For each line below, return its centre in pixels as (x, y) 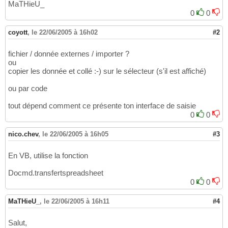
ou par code (28, 89)
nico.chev (23, 134)
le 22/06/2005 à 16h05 (75, 134)
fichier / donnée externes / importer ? (69, 54)
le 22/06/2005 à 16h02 (65, 33)
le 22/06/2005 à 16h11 (77, 202)
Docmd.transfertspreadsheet (56, 173)
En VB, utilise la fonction (48, 156)
